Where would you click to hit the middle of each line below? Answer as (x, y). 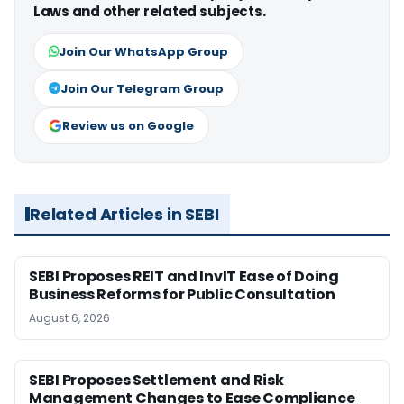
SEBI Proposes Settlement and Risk (156, 380)
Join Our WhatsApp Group (143, 51)
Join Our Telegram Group (142, 88)
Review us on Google (128, 125)
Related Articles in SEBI (124, 214)
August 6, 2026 (69, 317)
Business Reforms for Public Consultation (182, 294)
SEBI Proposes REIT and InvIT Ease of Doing (184, 276)
